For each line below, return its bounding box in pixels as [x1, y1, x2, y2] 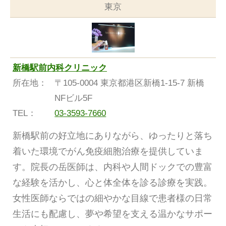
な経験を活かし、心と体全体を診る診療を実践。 [13, 178, 212, 188]
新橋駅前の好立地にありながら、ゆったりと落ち [13, 131, 212, 141]
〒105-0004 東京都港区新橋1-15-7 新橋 [54, 78, 205, 88]
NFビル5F [54, 93, 93, 103]
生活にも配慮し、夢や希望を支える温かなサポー [13, 209, 212, 219]
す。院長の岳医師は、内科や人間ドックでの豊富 [13, 162, 212, 173]
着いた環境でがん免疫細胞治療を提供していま [13, 146, 203, 157]
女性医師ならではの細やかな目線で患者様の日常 [13, 193, 212, 204]
